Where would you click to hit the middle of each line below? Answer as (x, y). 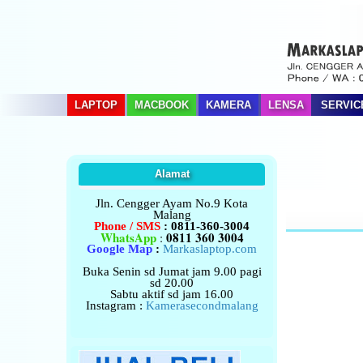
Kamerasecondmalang (202, 305)
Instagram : (115, 305)
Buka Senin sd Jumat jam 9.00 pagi (172, 271)
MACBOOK (161, 105)
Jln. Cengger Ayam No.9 (160, 203)
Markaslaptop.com (210, 249)
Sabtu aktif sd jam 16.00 (172, 294)
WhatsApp (128, 237)
